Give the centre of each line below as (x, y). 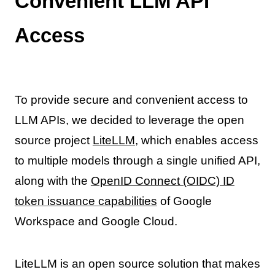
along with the (52, 180)
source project (53, 140)
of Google (184, 201)
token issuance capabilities (86, 201)
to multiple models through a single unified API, (137, 160)
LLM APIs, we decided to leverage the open (129, 120)
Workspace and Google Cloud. (96, 221)
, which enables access (196, 140)
